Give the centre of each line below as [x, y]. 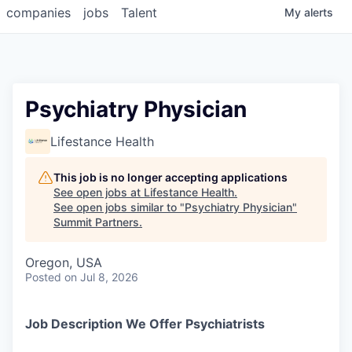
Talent [139, 13]
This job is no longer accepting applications [170, 178]
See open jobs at [99, 192]
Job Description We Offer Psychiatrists [145, 324]
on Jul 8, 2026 [101, 277]
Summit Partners [96, 222]
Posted [43, 277]
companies [38, 13]
